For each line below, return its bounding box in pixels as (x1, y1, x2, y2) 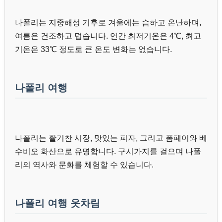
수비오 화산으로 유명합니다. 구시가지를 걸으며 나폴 (15, 147, 201, 156)
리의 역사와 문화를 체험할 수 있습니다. (15, 161, 154, 169)
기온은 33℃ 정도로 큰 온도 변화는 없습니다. (15, 45, 172, 54)
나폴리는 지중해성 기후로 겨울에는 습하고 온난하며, (15, 18, 201, 27)
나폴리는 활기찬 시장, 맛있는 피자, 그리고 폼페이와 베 (15, 134, 207, 143)
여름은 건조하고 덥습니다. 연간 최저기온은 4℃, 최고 (15, 32, 201, 41)
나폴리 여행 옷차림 (15, 198, 100, 209)
